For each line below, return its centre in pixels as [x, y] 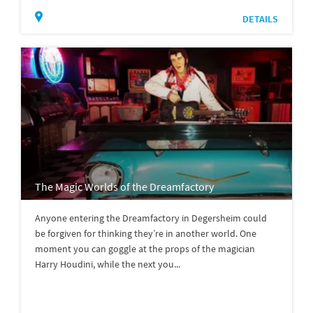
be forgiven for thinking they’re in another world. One [146, 233]
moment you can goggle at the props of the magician [145, 248]
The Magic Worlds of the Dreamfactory [124, 186]
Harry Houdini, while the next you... [108, 264]
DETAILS [260, 19]
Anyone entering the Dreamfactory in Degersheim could [151, 218]
